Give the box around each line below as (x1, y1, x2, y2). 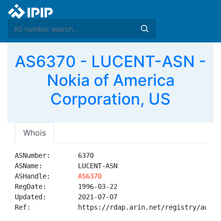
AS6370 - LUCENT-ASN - (15, 52, 206, 71)
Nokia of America (46, 71, 175, 90)
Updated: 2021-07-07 (15, 193, 117, 201)
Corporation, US (50, 89, 171, 109)
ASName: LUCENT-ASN (15, 162, 117, 170)
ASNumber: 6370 (15, 151, 94, 159)
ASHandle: (15, 172, 78, 180)
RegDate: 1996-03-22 (15, 183, 117, 190)
